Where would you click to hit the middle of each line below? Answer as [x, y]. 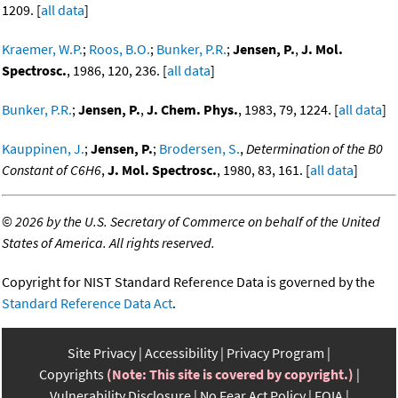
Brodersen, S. [199, 149]
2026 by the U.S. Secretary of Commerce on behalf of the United [198, 222]
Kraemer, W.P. [42, 49]
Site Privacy [102, 353]
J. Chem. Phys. [192, 110]
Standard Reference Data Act [87, 303]
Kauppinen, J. [43, 149]
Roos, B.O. [119, 49]
